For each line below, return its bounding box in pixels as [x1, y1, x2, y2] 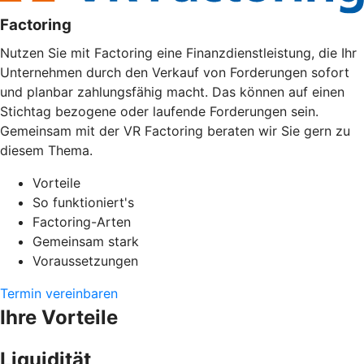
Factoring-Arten [32, 214, 131, 231]
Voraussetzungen [32, 253, 138, 270]
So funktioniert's [32, 194, 134, 211]
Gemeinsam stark [32, 233, 139, 250]
